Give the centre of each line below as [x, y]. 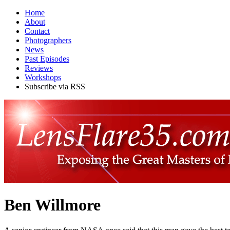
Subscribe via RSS [55, 87]
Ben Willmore [52, 205]
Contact [37, 31]
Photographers [48, 40]
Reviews [39, 68]
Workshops [43, 77]
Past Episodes [47, 59]
